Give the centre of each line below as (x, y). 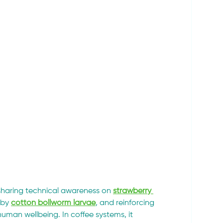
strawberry (133, 191)
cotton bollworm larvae (53, 203)
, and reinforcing (126, 203)
